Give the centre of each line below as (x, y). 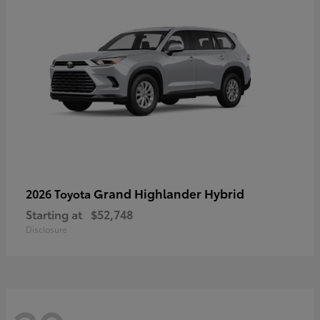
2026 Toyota (60, 194)
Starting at (54, 214)
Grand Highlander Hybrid (169, 193)
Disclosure (46, 229)
